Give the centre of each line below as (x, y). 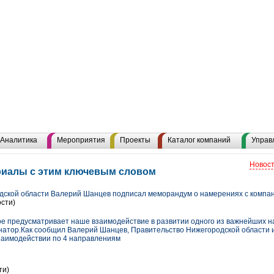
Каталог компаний (199, 140)
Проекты (135, 140)
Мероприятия (81, 140)
